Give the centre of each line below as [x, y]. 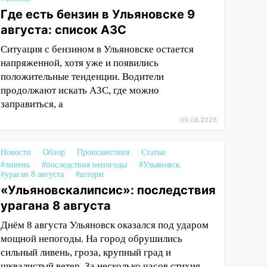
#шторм [90, 175]
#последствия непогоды [85, 165]
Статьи [154, 153]
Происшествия [103, 153]
